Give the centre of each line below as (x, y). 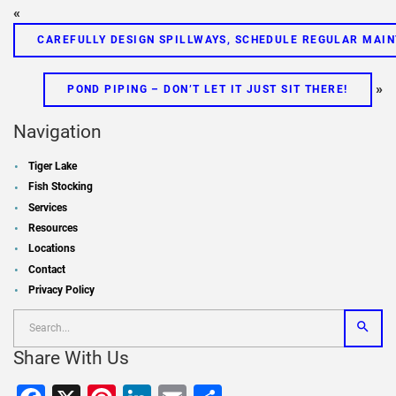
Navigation (57, 131)
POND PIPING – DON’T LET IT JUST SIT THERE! (208, 89)
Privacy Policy (62, 289)
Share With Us (71, 358)
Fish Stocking (61, 187)
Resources (53, 228)
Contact (47, 269)
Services (48, 207)
